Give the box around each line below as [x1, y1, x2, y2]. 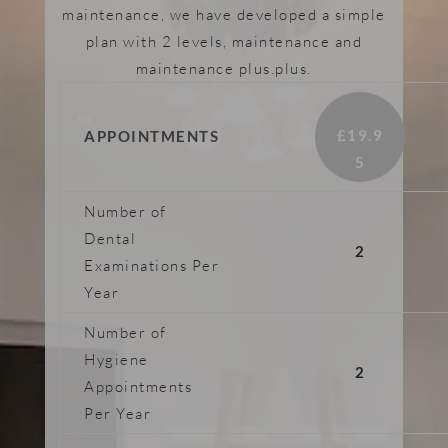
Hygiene [84, 350, 149, 369]
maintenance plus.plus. [135, 59, 312, 78]
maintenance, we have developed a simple [62, 5, 386, 24]
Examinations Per [84, 256, 220, 275]
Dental [84, 229, 137, 248]
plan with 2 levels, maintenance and [85, 32, 363, 51]
